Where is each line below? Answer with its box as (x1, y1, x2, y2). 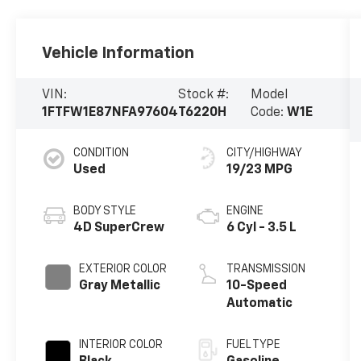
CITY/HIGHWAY (226, 147, 302, 160)
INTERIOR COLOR (79, 339, 164, 351)
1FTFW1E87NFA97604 (42, 106, 179, 119)
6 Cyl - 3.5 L (226, 222, 297, 235)
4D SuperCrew (73, 222, 165, 235)
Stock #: (178, 88, 230, 102)
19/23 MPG (226, 164, 293, 177)
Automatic (226, 297, 293, 311)
